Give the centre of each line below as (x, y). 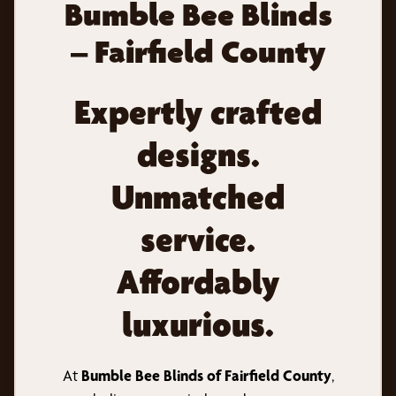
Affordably (198, 281)
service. (198, 239)
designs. (198, 154)
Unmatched (198, 196)
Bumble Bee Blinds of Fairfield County (206, 375)
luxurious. (198, 324)
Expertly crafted (198, 111)
